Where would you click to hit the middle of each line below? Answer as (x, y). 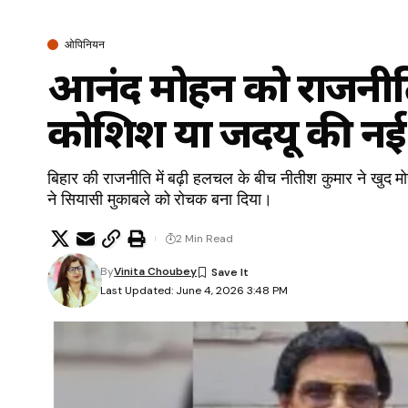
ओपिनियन (85, 44)
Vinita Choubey (156, 271)
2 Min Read (204, 238)
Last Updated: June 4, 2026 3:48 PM (194, 290)
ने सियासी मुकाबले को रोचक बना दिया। (160, 199)
